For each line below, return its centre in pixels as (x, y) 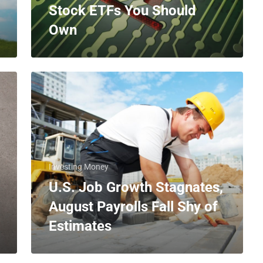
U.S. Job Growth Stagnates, (136, 187)
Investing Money (79, 167)
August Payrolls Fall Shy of (134, 207)
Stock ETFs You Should (123, 11)
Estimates (80, 226)
